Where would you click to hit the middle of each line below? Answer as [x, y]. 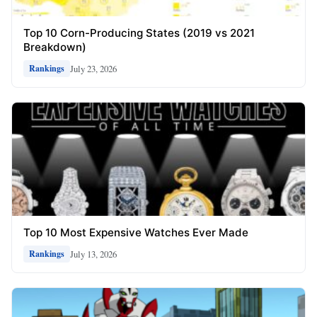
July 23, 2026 [93, 68]
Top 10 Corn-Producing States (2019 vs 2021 [139, 33]
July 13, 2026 [93, 254]
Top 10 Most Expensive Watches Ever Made [136, 233]
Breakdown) [55, 47]
